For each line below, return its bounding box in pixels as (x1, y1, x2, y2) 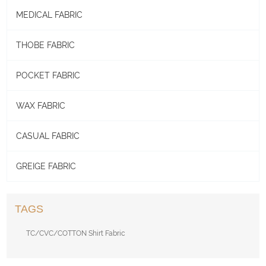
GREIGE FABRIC (16, 161, 77, 172)
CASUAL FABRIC (16, 131, 80, 141)
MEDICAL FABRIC (16, 10, 83, 20)
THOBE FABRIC (16, 40, 75, 50)
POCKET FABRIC (16, 71, 81, 81)
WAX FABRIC (16, 101, 66, 111)
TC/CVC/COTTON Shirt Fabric (26, 229, 126, 238)
